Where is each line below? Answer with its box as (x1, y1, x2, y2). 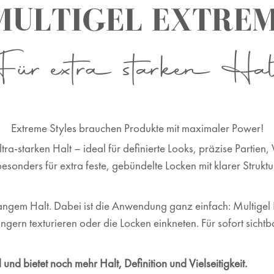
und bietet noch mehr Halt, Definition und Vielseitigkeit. (1, 256, 247, 272)
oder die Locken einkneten (80, 215, 196, 231)
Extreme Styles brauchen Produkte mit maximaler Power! (10, 120, 264, 136)
